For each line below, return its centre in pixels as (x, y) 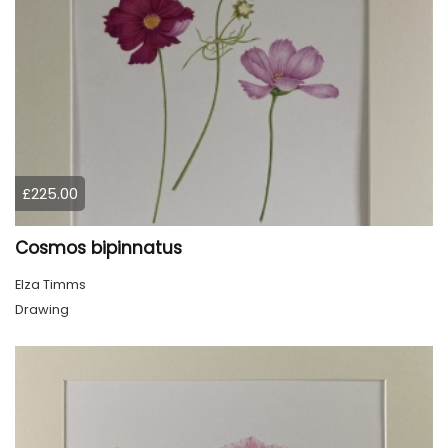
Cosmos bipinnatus (98, 248)
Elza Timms (50, 285)
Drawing (42, 310)
